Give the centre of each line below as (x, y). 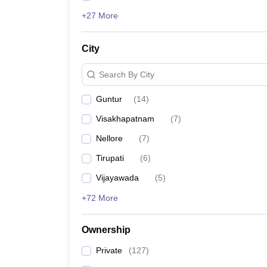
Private (109, 250)
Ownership (106, 230)
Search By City (127, 74)
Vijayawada (117, 178)
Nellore (109, 138)
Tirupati (110, 158)
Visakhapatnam (125, 119)
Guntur (109, 99)
